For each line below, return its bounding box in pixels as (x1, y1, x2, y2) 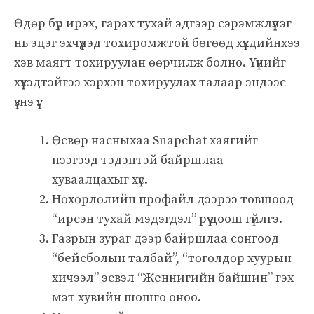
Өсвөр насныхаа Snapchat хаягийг (52, 132, 258, 149)
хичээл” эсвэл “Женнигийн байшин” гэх (52, 269, 294, 286)
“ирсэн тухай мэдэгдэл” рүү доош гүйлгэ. (52, 210, 282, 227)
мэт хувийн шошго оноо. (52, 289, 201, 306)
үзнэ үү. (14, 93, 40, 110)
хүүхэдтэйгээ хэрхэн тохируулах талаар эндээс (14, 74, 286, 90)
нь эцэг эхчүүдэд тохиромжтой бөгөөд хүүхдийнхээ (14, 34, 300, 51)
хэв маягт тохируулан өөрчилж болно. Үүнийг (14, 54, 286, 71)
